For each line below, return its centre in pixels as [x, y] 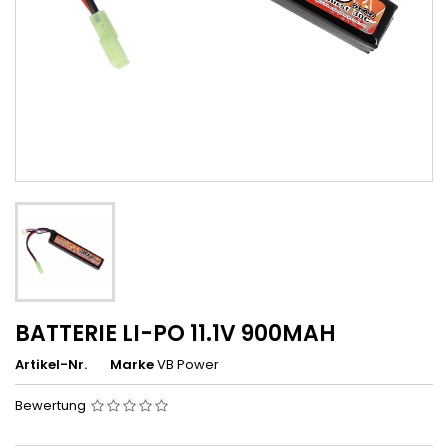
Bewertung [52, 405]
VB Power [188, 364]
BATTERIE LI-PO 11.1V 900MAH [175, 333]
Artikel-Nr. [51, 364]
